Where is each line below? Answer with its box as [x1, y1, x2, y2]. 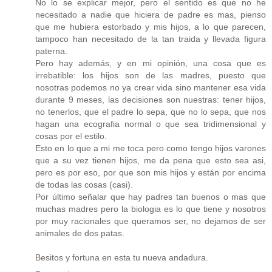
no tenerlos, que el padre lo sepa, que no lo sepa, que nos [35, 106, 266, 117]
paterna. [35, 46, 67, 56]
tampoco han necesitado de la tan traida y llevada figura [35, 33, 266, 44]
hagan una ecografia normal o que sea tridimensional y [35, 118, 266, 129]
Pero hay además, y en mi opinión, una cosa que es [35, 58, 266, 68]
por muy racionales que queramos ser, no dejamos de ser [35, 216, 266, 226]
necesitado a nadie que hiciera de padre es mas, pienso [35, 9, 266, 19]
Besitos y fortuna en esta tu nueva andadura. [35, 252, 208, 262]
